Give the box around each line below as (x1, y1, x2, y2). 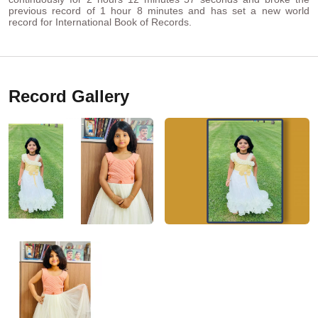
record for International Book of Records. (9, 16, 192, 28)
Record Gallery (9, 87, 129, 106)
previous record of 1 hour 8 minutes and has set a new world (9, 5, 309, 17)
